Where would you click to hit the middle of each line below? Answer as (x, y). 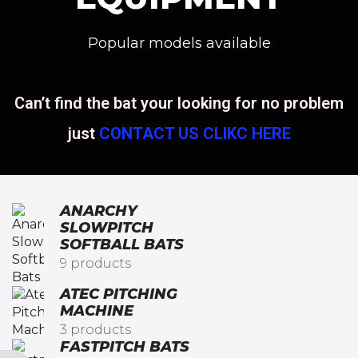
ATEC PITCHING (119, 294)
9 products (95, 263)
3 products (95, 329)
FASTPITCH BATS (125, 347)
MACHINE (97, 311)
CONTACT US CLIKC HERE (195, 133)
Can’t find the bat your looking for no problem (179, 103)
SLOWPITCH (107, 228)
